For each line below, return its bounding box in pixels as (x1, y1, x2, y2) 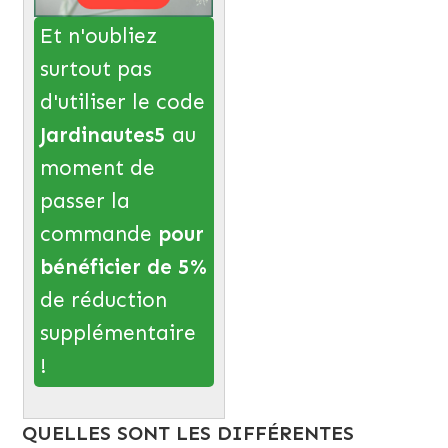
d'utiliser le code (39, 89, 205, 116)
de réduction (39, 287, 167, 314)
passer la (39, 188, 130, 215)
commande (39, 221, 158, 248)
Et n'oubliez (39, 23, 157, 50)
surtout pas (39, 56, 152, 83)
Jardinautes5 (39, 122, 166, 149)
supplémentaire (39, 320, 196, 347)
